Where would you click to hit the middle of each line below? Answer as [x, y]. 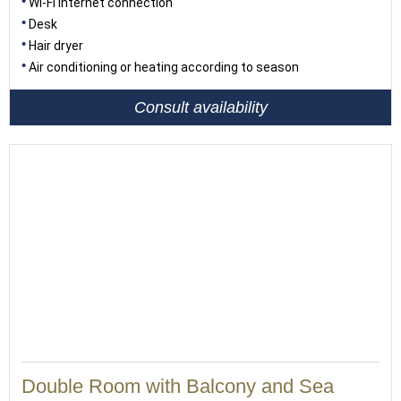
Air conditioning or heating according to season [164, 67]
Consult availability [200, 107]
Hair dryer [56, 46]
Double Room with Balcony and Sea [178, 386]
